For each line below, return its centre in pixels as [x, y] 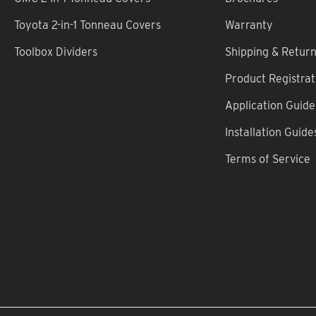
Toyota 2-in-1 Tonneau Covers [87, 25]
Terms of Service [267, 159]
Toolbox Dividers [56, 51]
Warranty [249, 25]
